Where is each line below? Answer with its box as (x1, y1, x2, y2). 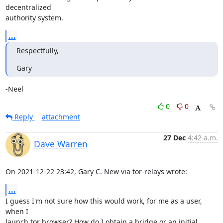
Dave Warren (33, 138, 88, 150)
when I (5, 207, 30, 216)
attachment (41, 112, 80, 121)
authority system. (5, 13, 63, 22)
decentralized (5, 2, 53, 12)
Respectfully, (16, 46, 59, 55)
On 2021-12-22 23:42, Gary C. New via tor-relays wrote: (5, 167, 187, 176)
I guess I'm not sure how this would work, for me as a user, (5, 196, 202, 206)
